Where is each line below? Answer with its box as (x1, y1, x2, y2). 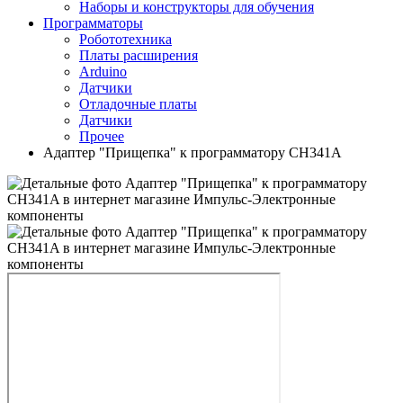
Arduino (79, 64, 127, 79)
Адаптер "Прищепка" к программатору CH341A (43, 145, 342, 160)
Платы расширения (79, 48, 198, 63)
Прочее (79, 129, 124, 144)
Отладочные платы (79, 96, 197, 112)
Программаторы (43, 15, 143, 31)
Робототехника (79, 31, 172, 47)
